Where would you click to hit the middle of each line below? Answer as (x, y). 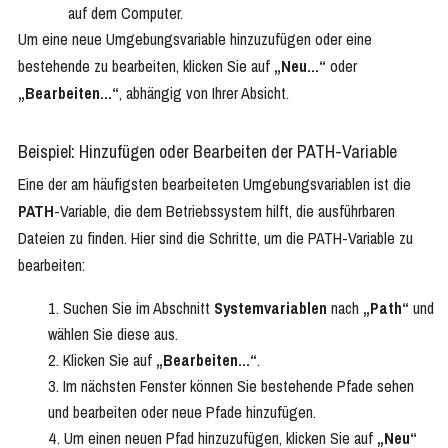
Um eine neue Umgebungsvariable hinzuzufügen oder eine (195, 39)
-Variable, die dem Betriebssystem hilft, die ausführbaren (224, 211)
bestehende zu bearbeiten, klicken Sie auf (146, 66)
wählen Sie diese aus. (113, 334)
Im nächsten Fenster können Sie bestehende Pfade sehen (238, 386)
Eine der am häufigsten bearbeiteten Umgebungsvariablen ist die (214, 184)
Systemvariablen (270, 308)
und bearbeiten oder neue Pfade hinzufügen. (182, 412)
